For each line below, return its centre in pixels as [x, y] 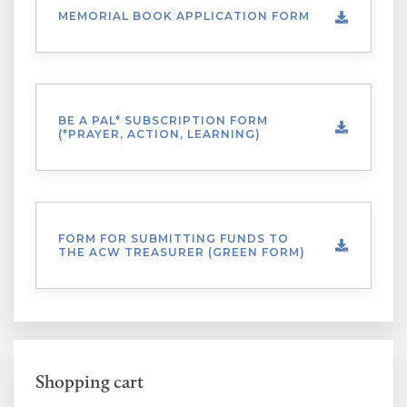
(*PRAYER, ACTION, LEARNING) [159, 134]
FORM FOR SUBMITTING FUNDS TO [174, 238]
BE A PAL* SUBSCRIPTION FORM [163, 120]
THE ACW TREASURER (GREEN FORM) [182, 252]
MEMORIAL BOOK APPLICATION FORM [184, 16]
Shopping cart [89, 382]
